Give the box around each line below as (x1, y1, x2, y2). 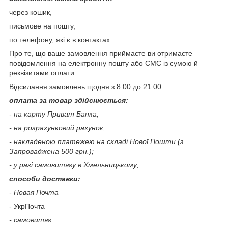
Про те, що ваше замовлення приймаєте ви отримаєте (9, 49, 192, 58)
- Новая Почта (9, 188, 59, 196)
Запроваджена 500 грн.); (9, 147, 94, 155)
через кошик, (9, 8, 52, 16)
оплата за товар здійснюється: (9, 96, 128, 104)
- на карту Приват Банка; (9, 109, 99, 118)
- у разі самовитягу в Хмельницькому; (9, 160, 139, 169)
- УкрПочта (9, 202, 45, 210)
